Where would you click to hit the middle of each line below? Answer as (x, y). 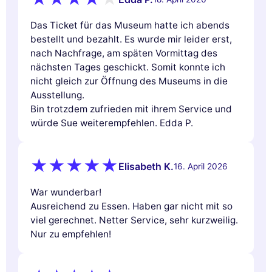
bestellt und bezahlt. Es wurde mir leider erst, (131, 39)
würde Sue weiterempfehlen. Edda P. (112, 123)
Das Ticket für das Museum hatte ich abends (130, 25)
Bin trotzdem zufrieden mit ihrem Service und (131, 109)
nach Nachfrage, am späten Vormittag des (124, 53)
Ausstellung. (57, 95)
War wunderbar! (66, 192)
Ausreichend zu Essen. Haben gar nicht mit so (131, 206)
